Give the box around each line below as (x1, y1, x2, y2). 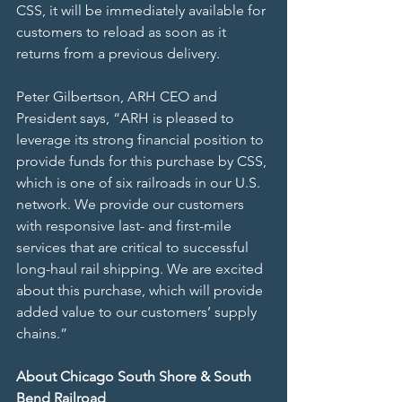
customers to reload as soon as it (16, 23, 230, 41)
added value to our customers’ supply (16, 303, 260, 321)
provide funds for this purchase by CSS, (16, 153, 270, 170)
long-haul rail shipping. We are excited (16, 260, 267, 278)
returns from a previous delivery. (16, 45, 220, 63)
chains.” (16, 325, 67, 343)
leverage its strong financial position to (16, 131, 267, 149)
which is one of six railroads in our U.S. (16, 174, 264, 192)
